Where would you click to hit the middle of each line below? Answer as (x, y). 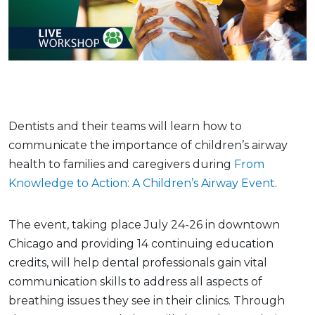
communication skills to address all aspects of (135, 281)
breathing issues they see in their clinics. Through (147, 300)
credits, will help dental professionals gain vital (138, 262)
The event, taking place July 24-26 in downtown (144, 224)
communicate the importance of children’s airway (148, 145)
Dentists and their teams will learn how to (125, 126)
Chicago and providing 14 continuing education (141, 243)
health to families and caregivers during (121, 164)
